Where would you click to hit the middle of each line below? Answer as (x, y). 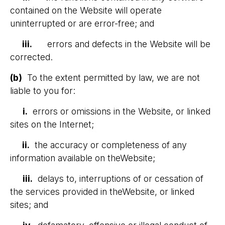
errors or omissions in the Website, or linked (119, 111)
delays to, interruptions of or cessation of (118, 179)
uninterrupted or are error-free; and (82, 23)
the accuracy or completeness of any (108, 145)
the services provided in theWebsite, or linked (102, 192)
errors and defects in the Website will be (121, 44)
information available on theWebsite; (83, 158)
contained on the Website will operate (86, 10)
